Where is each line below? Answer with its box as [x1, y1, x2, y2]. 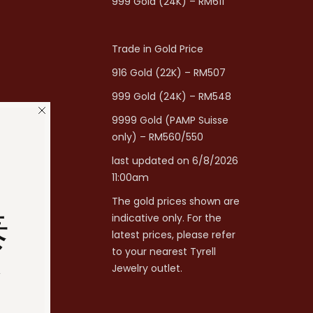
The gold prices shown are [111, 194, 240, 208]
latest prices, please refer [111, 228, 235, 242]
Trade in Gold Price [111, 42, 203, 56]
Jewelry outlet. [111, 261, 182, 275]
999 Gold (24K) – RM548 [111, 89, 231, 103]
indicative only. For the [111, 211, 221, 225]
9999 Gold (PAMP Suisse [111, 113, 228, 127]
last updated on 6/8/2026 [111, 154, 238, 168]
